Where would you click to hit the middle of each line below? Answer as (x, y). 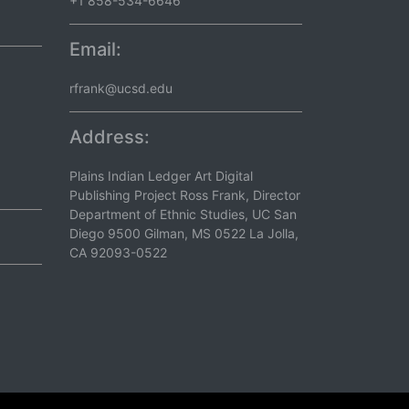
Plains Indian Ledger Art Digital (161, 176)
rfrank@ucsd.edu (121, 88)
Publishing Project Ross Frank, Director (185, 195)
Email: (95, 49)
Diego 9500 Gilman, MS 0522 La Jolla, (184, 233)
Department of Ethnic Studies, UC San (183, 214)
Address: (110, 137)
